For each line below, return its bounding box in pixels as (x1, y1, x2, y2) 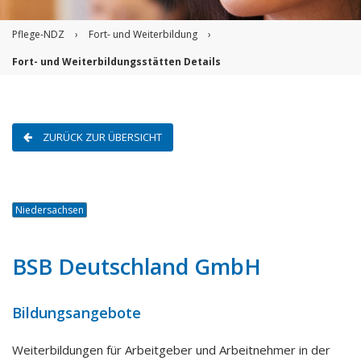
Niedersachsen (15, 203, 84, 217)
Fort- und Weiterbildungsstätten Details (12, 55, 221, 68)
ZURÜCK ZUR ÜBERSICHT (43, 130, 162, 144)
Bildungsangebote (12, 303, 141, 322)
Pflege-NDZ (12, 27, 64, 41)
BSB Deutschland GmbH (12, 251, 261, 281)
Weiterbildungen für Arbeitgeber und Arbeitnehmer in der (12, 342, 330, 358)
